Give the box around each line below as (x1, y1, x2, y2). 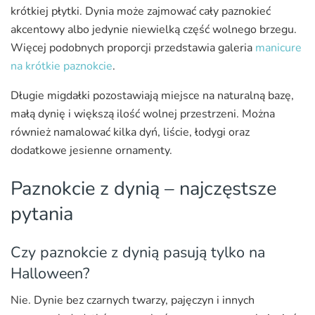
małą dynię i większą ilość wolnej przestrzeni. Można (11, 106, 275, 122)
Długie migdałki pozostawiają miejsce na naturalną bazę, (11, 88, 294, 104)
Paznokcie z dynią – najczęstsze (11, 174, 276, 202)
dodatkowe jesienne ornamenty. (11, 143, 172, 159)
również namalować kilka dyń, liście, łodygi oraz (11, 124, 250, 141)
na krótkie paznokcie (11, 58, 112, 75)
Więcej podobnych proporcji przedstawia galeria (11, 40, 255, 56)
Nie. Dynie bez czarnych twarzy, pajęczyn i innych (11, 292, 255, 309)
